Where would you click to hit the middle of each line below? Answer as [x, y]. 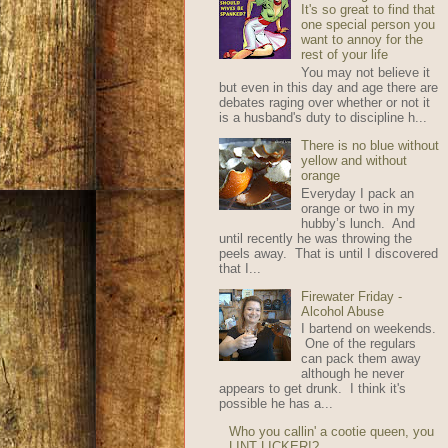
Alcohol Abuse [342, 311]
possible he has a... [275, 404]
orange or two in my [357, 208]
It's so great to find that [367, 10]
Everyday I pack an [357, 193]
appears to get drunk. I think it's [312, 389]
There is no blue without [369, 146]
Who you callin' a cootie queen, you [331, 432]
